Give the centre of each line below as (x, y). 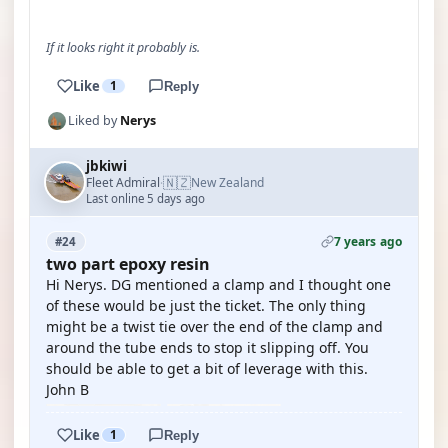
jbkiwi (106, 166)
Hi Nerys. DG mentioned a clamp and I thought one (218, 284)
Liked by (94, 120)
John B (67, 389)
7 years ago (367, 241)
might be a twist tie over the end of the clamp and (214, 326)
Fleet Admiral (123, 182)
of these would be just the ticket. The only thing (206, 305)
